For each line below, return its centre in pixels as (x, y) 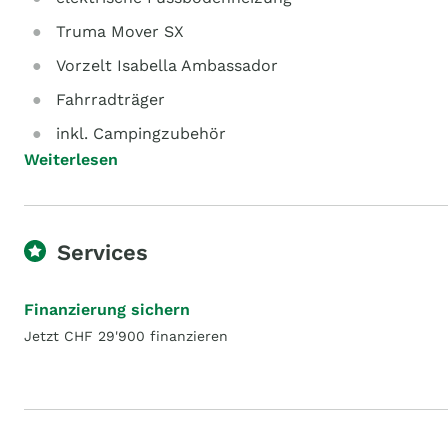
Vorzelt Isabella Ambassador (167, 65)
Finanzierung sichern (107, 309)
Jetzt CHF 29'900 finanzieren (126, 336)
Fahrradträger (110, 99)
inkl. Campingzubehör (141, 133)
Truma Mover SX (120, 31)
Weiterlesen (71, 159)
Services (102, 252)
